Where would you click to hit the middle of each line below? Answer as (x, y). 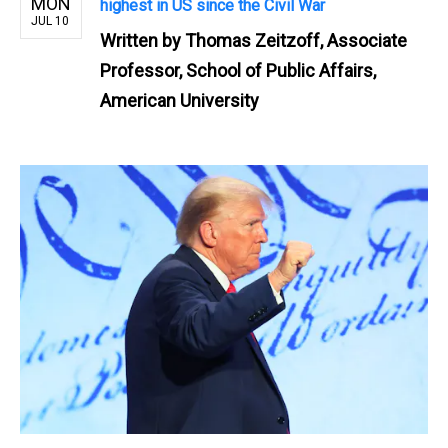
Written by (142, 40)
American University (179, 100)
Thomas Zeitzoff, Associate (296, 40)
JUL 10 (50, 20)
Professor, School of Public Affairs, (238, 70)
